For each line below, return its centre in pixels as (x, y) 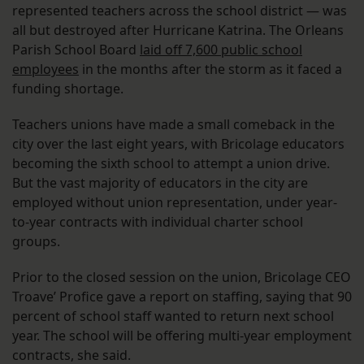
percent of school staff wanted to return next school (173, 316)
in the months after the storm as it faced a (210, 69)
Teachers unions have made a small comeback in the (173, 125)
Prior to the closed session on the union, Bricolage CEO (182, 277)
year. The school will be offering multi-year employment (182, 336)
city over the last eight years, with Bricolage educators (178, 144)
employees (45, 69)
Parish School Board (76, 50)
